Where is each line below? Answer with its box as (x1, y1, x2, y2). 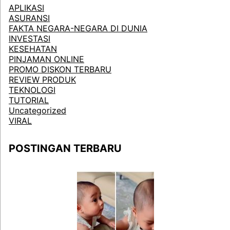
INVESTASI (9, 33, 50, 44)
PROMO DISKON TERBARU (9, 64, 111, 74)
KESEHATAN (9, 43, 57, 54)
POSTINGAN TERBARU (9, 142, 122, 155)
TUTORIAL (9, 94, 49, 105)
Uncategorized (9, 105, 66, 116)
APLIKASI (9, 2, 44, 13)
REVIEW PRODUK (9, 74, 76, 85)
